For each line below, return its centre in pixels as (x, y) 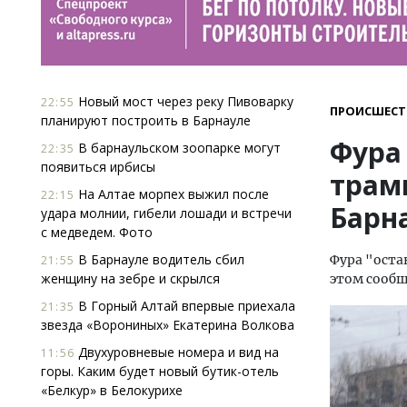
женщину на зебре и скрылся (130, 278)
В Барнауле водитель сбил (159, 259)
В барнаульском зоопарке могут (178, 148)
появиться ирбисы (98, 167)
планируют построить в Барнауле (146, 120)
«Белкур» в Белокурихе (112, 390)
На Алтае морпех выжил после (172, 194)
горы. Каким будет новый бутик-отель (160, 371)
